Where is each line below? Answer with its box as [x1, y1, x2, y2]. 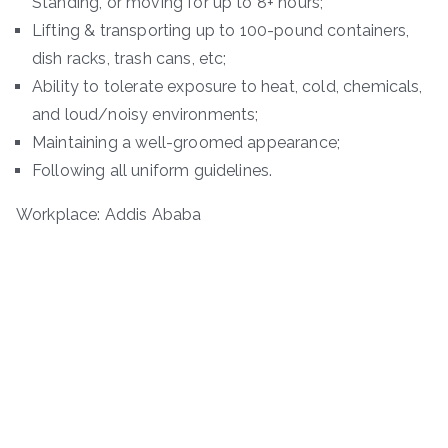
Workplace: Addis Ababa [16, 204, 202, 224]
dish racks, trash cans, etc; [32, 48, 227, 68]
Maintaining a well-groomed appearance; [32, 132, 341, 152]
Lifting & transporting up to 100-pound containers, [32, 20, 410, 40]
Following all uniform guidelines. [32, 160, 273, 180]
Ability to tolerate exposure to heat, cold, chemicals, [32, 76, 423, 96]
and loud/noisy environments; [32, 104, 259, 124]
